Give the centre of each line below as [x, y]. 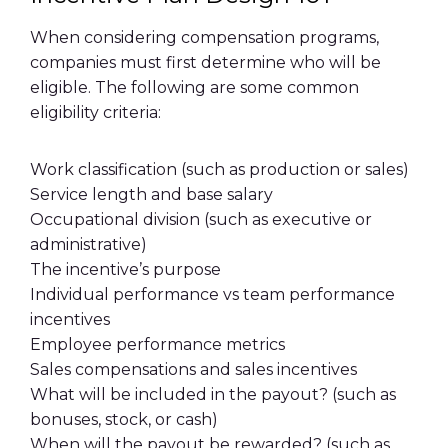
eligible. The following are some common [194, 87]
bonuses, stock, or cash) [124, 419]
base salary [229, 194]
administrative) [88, 244]
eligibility [64, 112]
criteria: [130, 112]
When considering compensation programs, [204, 37]
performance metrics [200, 344]
